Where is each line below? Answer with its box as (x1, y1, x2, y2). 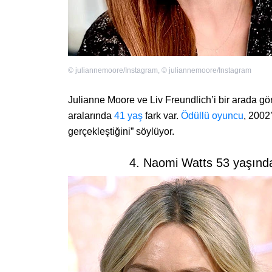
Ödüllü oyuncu (181, 110, 243, 121)
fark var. (143, 110, 181, 121)
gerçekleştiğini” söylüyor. (68, 126, 174, 137)
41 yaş (114, 110, 143, 121)
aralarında (68, 110, 114, 121)
